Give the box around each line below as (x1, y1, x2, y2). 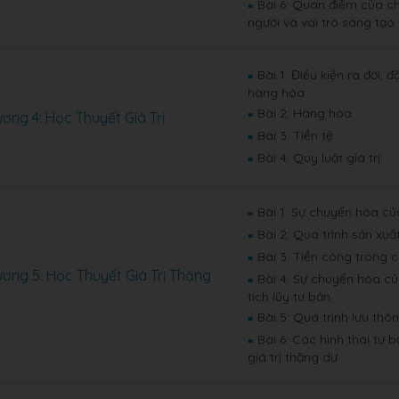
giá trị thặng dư (248, 349, 338, 365)
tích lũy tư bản (248, 289, 330, 305)
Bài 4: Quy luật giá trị (257, 150, 380, 166)
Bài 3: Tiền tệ (257, 127, 333, 143)
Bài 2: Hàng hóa (257, 105, 352, 121)
